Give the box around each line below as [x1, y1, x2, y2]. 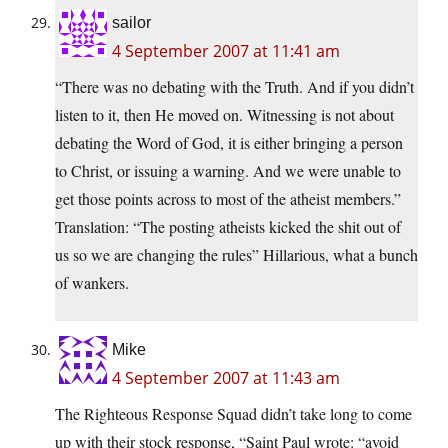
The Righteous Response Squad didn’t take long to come [55, 403, 412, 425]
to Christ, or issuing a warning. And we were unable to [55, 160, 401, 182]
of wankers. [55, 272, 129, 294]
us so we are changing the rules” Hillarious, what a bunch [55, 244, 418, 266]
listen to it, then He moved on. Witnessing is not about [55, 104, 394, 126]
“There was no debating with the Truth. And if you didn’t [55, 76, 414, 98]
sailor [112, 14, 151, 32]
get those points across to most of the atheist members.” [55, 188, 401, 210]
